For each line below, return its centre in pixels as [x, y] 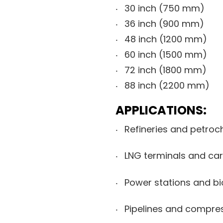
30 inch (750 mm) [165, 8]
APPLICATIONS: [161, 110]
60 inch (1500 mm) [166, 54]
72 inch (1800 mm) [166, 70]
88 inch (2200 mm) [167, 85]
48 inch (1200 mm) [166, 39]
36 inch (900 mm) [164, 23]
